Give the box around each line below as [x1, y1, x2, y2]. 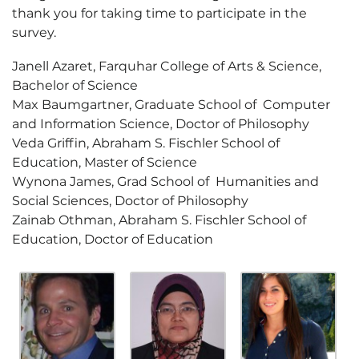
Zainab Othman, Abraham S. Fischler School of [12, 212, 306, 228]
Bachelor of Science [12, 78, 163, 93]
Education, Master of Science [12, 155, 223, 170]
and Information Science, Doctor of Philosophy [12, 116, 322, 131]
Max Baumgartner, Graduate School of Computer [12, 97, 330, 112]
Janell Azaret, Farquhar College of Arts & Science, [12, 58, 321, 74]
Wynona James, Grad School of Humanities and [12, 174, 319, 189]
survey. [12, 25, 56, 40]
